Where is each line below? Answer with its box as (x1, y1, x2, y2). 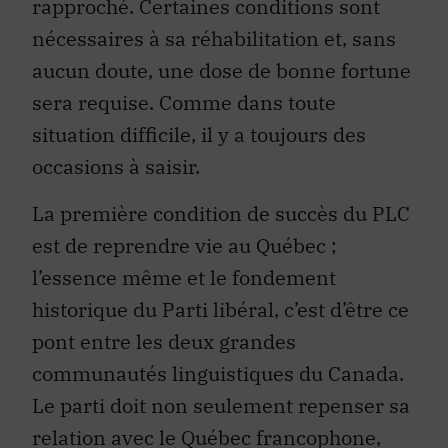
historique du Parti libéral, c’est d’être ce (32, 295, 409, 323)
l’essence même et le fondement (32, 263, 336, 291)
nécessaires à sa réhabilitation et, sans (32, 25, 396, 53)
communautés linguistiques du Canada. (32, 359, 404, 387)
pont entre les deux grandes (32, 327, 296, 355)
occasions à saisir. (32, 153, 200, 181)
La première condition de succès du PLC (32, 199, 410, 227)
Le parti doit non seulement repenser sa (32, 391, 410, 419)
